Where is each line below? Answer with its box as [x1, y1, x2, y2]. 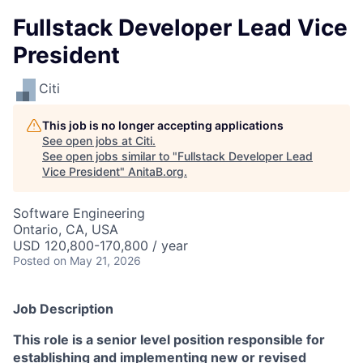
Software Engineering [13, 205, 145, 221]
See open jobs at [42, 134, 135, 147]
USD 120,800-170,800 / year [13, 237, 188, 254]
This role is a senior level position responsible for [13, 331, 325, 348]
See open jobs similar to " [42, 149, 177, 163]
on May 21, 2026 [53, 254, 141, 267]
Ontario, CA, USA [13, 221, 118, 237]
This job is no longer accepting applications [42, 118, 284, 132]
